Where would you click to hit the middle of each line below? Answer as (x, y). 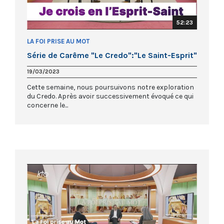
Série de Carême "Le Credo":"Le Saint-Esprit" (112, 55)
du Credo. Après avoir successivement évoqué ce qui (110, 96)
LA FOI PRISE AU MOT (58, 41)
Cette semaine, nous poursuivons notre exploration (110, 87)
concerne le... (47, 105)
